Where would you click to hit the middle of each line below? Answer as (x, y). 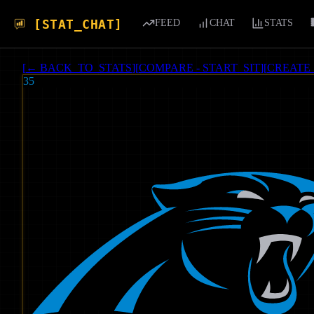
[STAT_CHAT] (78, 24)
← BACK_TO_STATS (79, 68)
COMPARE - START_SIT (199, 68)
